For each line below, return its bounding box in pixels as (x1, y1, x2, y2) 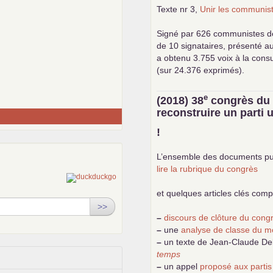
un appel (161, 261, 200, 271)
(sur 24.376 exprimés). (157, 65, 245, 75)
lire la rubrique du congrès (157, 163, 258, 174)
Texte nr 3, (157, 4, 200, 14)
